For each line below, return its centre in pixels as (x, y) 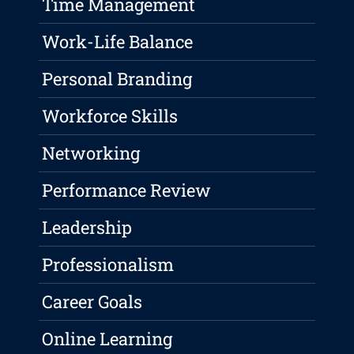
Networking (91, 153)
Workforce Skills (110, 116)
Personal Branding (117, 79)
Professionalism (108, 265)
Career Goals (92, 302)
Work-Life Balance (118, 42)
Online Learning (107, 339)
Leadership (87, 228)
